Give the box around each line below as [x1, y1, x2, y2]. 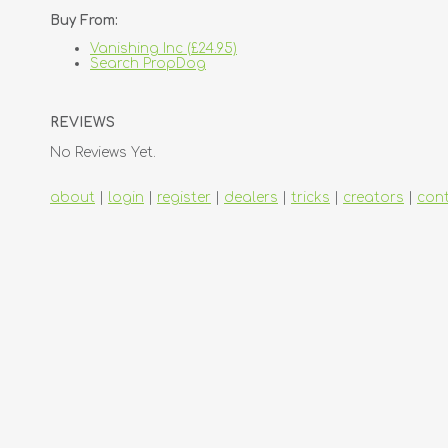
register [157, 189, 211, 205]
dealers [224, 189, 278, 205]
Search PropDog [90, 56, 206, 72]
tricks [291, 189, 330, 205]
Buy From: [50, 13, 118, 28]
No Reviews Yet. [50, 144, 156, 160]
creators [343, 189, 404, 205]
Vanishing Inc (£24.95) [90, 41, 237, 57]
